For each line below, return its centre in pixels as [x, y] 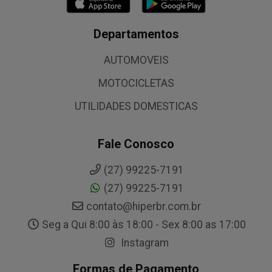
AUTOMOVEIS [136, 60]
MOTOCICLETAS [136, 83]
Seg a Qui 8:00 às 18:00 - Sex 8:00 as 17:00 [144, 225]
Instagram [144, 243]
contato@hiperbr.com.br [144, 206]
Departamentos [136, 34]
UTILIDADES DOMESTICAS [136, 106]
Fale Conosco [136, 144]
